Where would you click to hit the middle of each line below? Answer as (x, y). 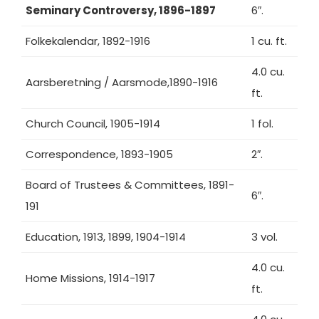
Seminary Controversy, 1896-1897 (121, 10)
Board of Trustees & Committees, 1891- (130, 185)
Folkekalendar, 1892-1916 (88, 41)
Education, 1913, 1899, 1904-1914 (106, 237)
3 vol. (265, 237)
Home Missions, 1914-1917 (90, 278)
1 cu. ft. (269, 41)
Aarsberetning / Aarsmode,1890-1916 (122, 82)
